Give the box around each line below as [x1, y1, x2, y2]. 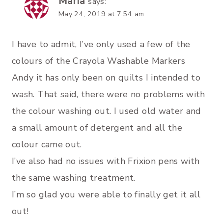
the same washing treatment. [12, 172, 136, 184]
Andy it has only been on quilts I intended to [12, 72, 201, 84]
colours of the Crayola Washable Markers [12, 55, 186, 67]
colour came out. [12, 138, 82, 151]
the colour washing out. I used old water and [12, 105, 201, 117]
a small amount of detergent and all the [12, 122, 183, 134]
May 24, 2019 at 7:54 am [58, 9, 144, 19]
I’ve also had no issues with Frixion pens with [12, 155, 200, 167]
